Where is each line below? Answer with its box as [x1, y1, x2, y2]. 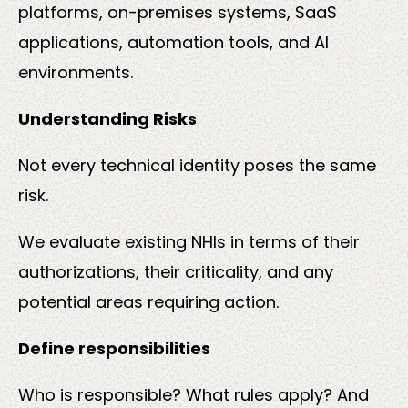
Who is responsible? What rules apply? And [18, 382, 369, 406]
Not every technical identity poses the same [18, 153, 376, 177]
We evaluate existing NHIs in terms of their [18, 229, 360, 253]
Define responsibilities [18, 336, 210, 360]
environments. [18, 60, 133, 84]
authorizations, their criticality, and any [18, 260, 333, 283]
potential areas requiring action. [18, 290, 279, 313]
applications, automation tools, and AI [18, 30, 329, 54]
